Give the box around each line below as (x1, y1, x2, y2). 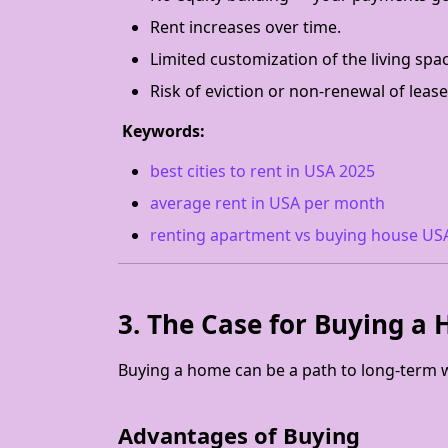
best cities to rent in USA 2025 (150, 160, 375, 182)
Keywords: (118, 120, 205, 142)
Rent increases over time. (150, 16, 341, 38)
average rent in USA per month (150, 192, 385, 214)
